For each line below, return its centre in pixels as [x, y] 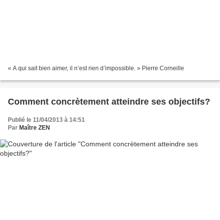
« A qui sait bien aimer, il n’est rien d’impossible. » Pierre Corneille [96, 68]
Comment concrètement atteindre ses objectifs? [109, 101]
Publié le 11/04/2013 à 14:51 [46, 120]
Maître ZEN [35, 127]
